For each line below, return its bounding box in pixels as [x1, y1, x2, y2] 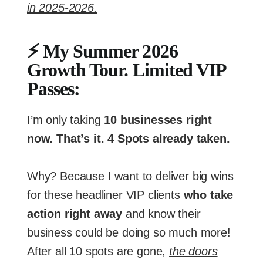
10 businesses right [104, 113, 213, 126]
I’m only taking [27, 113, 104, 126]
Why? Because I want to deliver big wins [27, 169, 234, 183]
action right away [27, 207, 123, 220]
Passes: [27, 77, 80, 99]
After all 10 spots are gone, [27, 244, 170, 258]
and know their [122, 207, 201, 220]
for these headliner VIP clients [27, 188, 184, 201]
